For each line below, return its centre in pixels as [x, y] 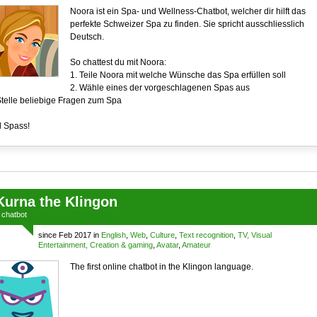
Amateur [196, 245]
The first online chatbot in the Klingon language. [161, 267]
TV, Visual [254, 235]
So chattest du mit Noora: [118, 62]
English [113, 235]
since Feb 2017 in [69, 235]
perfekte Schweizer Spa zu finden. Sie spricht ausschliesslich [187, 24]
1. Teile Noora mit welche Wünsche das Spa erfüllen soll [178, 75]
